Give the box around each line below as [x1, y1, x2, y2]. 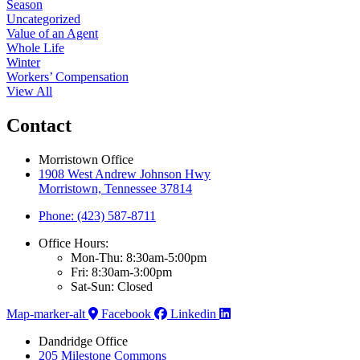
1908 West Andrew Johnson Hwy [39, 166, 211, 181]
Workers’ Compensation [6, 69, 129, 84]
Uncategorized [6, 11, 80, 26]
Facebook [101, 306, 151, 321]
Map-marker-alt [6, 306, 85, 321]
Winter [6, 55, 40, 69]
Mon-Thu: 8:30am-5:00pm [71, 250, 207, 264]
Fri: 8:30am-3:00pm [71, 264, 172, 279]
